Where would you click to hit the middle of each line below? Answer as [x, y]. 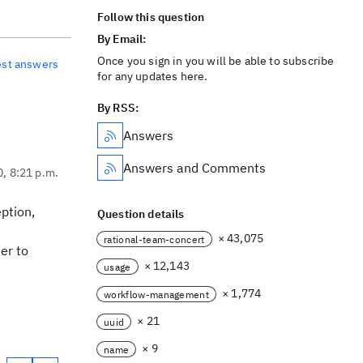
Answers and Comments [194, 168]
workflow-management [157, 294]
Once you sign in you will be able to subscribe [216, 61]
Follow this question [151, 17]
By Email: [123, 39]
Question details [141, 214]
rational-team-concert [154, 239]
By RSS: [118, 108]
